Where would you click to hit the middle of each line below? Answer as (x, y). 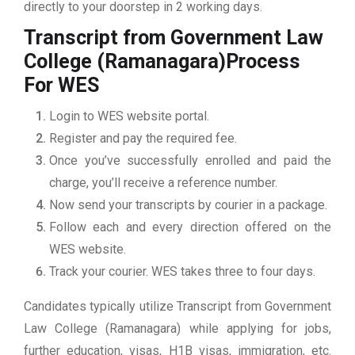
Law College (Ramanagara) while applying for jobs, (177, 329)
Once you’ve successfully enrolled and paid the (190, 161)
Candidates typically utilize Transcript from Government (177, 307)
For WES (64, 86)
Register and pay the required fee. (143, 139)
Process (263, 62)
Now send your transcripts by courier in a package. (188, 205)
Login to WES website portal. (129, 116)
